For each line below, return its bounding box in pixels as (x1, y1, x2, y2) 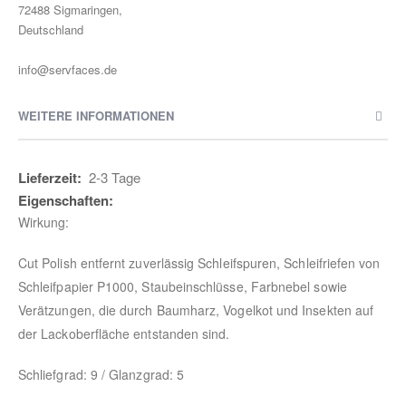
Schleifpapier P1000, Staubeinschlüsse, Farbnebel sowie (18, 277, 347, 296)
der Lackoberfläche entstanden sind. (18, 324, 230, 343)
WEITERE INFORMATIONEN (18, 106, 174, 124)
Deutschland (18, 20, 83, 38)
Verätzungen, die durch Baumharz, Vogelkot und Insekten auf (18, 301, 374, 320)
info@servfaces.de (18, 60, 117, 78)
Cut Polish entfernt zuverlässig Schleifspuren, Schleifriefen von (18, 254, 381, 273)
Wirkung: (18, 213, 70, 232)
